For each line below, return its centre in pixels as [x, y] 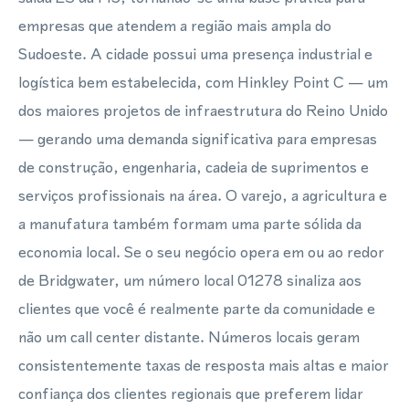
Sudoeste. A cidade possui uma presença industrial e [195, 54]
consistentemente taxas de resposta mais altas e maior [204, 365]
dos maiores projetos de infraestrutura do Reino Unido [203, 110]
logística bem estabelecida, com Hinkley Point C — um [203, 82]
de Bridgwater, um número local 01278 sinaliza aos [190, 280]
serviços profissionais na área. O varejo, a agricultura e [203, 195]
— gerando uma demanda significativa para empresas [198, 139]
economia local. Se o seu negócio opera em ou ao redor [201, 252]
